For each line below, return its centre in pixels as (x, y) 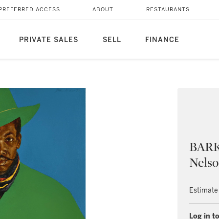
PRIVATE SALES (48, 40)
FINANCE (162, 40)
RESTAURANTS (168, 10)
